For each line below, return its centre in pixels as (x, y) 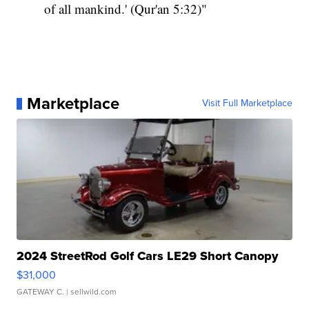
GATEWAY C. (41, 292)
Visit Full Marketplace (247, 103)
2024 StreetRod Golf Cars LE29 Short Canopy (148, 256)
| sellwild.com (91, 292)
